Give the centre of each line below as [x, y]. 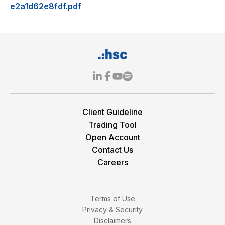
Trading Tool [113, 125]
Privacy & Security [113, 210]
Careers [113, 162]
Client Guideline [113, 112]
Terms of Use [113, 199]
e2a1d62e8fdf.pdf [46, 6]
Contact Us [113, 150]
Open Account [113, 137]
